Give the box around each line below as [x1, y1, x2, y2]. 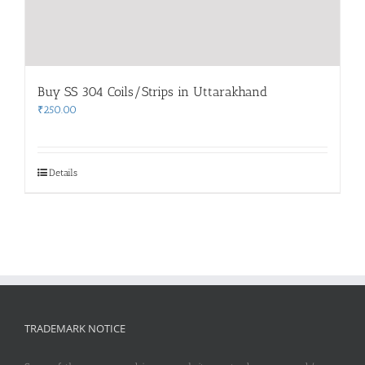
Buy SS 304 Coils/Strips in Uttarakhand [37, 83, 267, 99]
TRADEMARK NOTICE [24, 320, 125, 336]
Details [49, 166, 77, 178]
